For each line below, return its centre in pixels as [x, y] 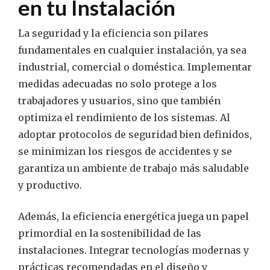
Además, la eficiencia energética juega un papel [133, 217]
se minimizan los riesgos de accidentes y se [125, 152]
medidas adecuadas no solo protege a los [118, 84]
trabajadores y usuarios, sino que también [119, 101]
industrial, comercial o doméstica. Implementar [135, 67]
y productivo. [50, 185]
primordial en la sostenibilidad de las [110, 234]
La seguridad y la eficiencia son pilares [113, 33]
